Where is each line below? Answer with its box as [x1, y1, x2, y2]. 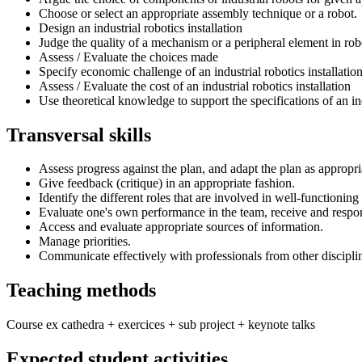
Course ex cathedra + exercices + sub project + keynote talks [6, 318, 315, 332]
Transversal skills [6, 124, 151, 145]
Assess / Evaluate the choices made [39, 49, 218, 64]
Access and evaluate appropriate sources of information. [39, 220, 323, 234]
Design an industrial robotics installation [39, 20, 242, 35]
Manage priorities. [39, 234, 131, 249]
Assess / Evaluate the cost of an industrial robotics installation [39, 78, 351, 93]
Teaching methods [6, 280, 156, 301]
